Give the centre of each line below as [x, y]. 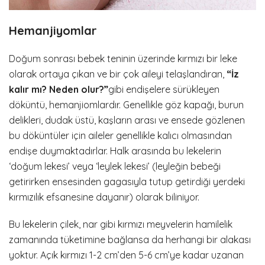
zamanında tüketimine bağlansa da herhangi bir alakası [130, 240]
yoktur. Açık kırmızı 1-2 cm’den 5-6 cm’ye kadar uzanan [126, 255]
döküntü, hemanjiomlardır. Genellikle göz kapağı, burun [126, 105]
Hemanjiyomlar [53, 31]
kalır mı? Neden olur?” [59, 90]
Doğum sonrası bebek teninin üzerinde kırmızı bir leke [123, 59]
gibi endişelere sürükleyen [164, 90]
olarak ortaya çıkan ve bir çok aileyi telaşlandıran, [118, 74]
